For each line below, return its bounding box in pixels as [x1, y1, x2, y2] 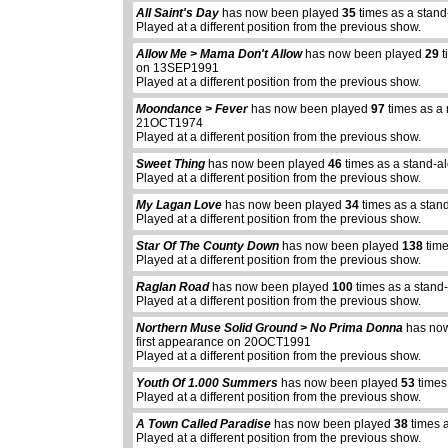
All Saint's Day [136, 6, 220, 21]
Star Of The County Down [136, 239, 280, 254]
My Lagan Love [136, 198, 223, 213]
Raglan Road [136, 280, 210, 295]
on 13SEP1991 [136, 61, 220, 76]
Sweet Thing [136, 157, 206, 172]
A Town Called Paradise [136, 417, 272, 432]
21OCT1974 [136, 116, 204, 131]
